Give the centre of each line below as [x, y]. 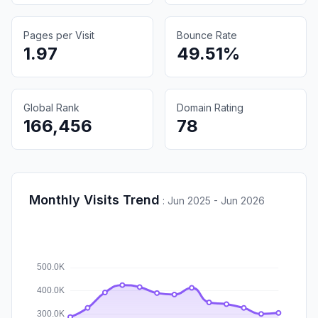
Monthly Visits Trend [94, 199]
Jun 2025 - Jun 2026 [216, 200]
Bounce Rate [207, 35]
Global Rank [51, 107]
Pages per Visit [59, 35]
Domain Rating [210, 107]
